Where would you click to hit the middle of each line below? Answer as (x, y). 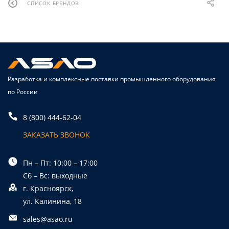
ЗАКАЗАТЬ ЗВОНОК (56, 135)
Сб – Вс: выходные (55, 176)
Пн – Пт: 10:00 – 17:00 (60, 163)
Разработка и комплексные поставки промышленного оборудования (112, 79)
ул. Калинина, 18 (52, 201)
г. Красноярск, (48, 188)
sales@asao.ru (48, 219)
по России (23, 92)
